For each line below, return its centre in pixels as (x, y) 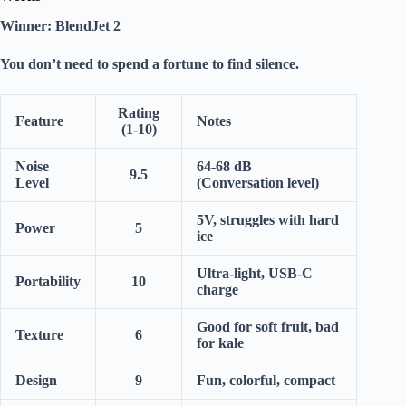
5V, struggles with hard (268, 220)
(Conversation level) (258, 183)
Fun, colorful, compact (266, 381)
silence (275, 64)
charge (217, 290)
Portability (48, 282)
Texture (39, 335)
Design (36, 381)
